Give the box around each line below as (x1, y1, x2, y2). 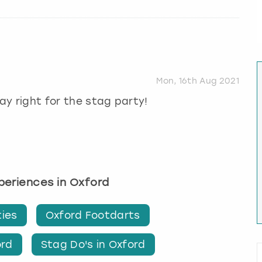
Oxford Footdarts (45, 209, 140, 222)
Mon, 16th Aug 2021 (156, 76, 239, 87)
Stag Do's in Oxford (40, 238, 146, 250)
